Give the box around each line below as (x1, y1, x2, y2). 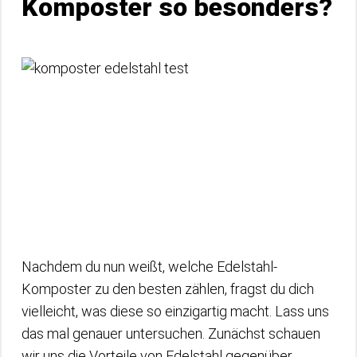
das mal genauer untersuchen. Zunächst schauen (22, 324, 320, 342)
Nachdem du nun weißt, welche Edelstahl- (22, 257, 277, 275)
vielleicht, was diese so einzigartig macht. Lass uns (22, 302, 329, 320)
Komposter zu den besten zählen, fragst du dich (22, 280, 314, 297)
